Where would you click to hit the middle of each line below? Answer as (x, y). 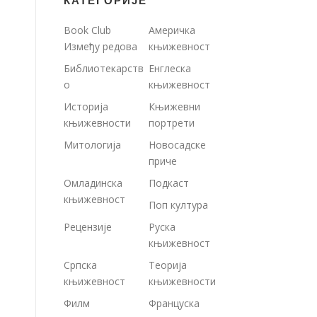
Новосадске (177, 145)
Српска (80, 265)
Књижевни (174, 106)
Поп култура (178, 205)
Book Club (87, 30)
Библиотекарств (104, 68)
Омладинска (93, 183)
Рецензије (88, 227)
